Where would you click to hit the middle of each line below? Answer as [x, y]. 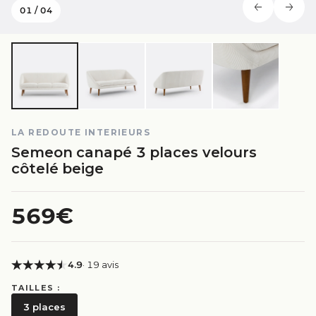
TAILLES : [36, 288]
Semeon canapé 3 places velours [134, 152]
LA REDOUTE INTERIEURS [81, 132]
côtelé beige [57, 169]
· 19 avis [101, 265]
